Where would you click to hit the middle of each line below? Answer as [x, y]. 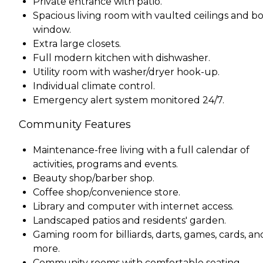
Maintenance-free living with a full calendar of [141, 150]
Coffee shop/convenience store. [107, 192]
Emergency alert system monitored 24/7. [129, 100]
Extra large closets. [77, 43]
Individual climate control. [94, 86]
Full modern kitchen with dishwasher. [122, 58]
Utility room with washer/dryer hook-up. [126, 72]
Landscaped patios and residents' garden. [129, 220]
